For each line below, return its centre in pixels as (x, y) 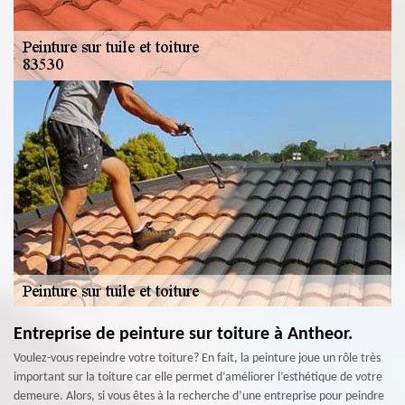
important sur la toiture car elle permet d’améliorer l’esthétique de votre (198, 377)
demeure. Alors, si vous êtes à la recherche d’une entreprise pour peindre (199, 396)
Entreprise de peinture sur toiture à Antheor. (183, 334)
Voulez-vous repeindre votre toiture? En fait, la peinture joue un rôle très (197, 358)
